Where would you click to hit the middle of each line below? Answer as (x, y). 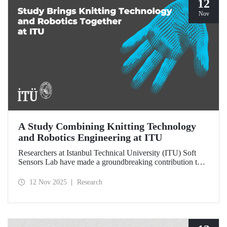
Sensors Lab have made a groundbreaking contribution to (110, 162)
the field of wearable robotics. (66, 171)
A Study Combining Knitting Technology (107, 126)
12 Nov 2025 (48, 182)
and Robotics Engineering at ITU (90, 138)
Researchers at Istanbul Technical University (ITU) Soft (107, 153)
